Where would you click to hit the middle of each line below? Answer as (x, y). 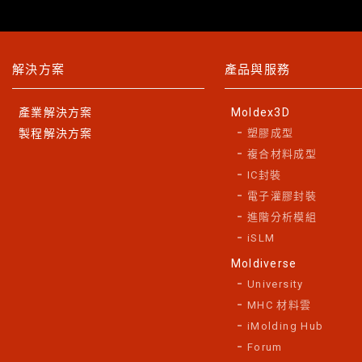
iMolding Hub (285, 326)
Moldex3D (260, 113)
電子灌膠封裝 (282, 196)
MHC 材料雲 (279, 305)
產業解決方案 (56, 113)
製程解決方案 (56, 134)
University (275, 284)
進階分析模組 (282, 217)
